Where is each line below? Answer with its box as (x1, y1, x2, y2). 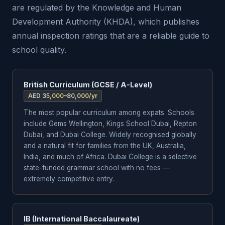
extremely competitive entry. (24, 175, 114, 183)
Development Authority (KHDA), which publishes (12, 17, 199, 27)
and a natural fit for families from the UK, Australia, (24, 142, 186, 150)
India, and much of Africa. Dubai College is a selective (24, 153, 197, 161)
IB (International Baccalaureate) (24, 214, 140, 223)
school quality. (12, 45, 66, 55)
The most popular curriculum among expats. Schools (24, 108, 194, 117)
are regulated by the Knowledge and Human (12, 3, 181, 13)
